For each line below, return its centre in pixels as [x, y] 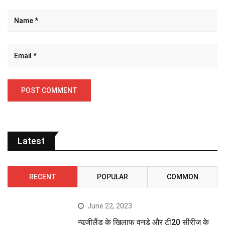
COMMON [182, 177]
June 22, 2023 [110, 206]
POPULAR [112, 177]
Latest [31, 141]
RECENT [42, 177]
